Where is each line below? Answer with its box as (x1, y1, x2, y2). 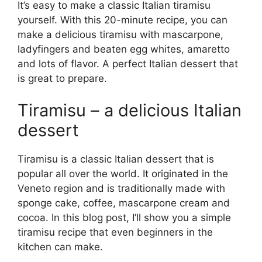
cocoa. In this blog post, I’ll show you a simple (18, 212, 231, 224)
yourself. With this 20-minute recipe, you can (18, 13, 227, 26)
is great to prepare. (18, 72, 107, 84)
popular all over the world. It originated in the (18, 168, 228, 180)
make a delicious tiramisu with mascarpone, (18, 28, 223, 40)
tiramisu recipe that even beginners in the (18, 226, 213, 239)
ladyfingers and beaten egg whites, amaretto (18, 43, 230, 55)
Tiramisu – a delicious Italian (18, 100, 242, 121)
